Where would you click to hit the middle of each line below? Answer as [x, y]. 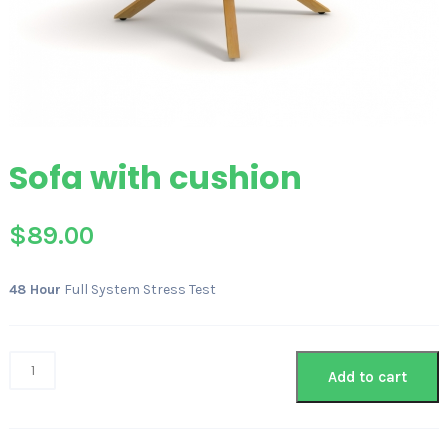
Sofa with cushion [155, 178]
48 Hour [34, 290]
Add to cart [368, 377]
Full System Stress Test [138, 290]
